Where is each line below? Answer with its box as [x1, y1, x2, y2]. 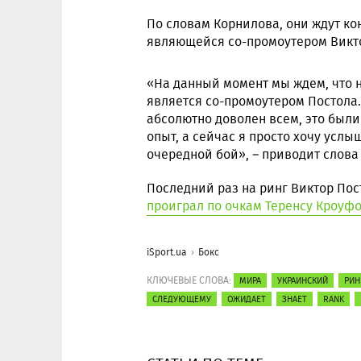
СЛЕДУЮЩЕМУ [152, 293, 211, 305]
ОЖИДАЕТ [227, 293, 266, 305]
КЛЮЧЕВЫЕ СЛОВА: [147, 273, 231, 287]
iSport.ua [147, 245, 187, 259]
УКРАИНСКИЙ [277, 274, 328, 287]
